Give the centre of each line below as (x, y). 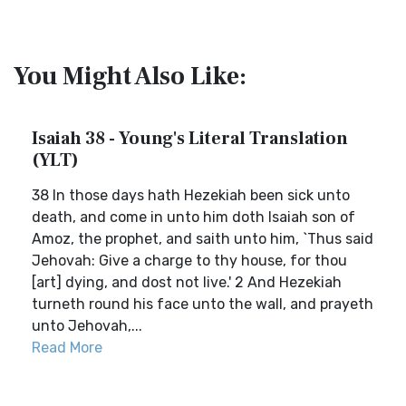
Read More (67, 348)
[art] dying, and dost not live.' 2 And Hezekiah (187, 282)
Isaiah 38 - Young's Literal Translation (190, 139)
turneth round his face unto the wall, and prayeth (203, 304)
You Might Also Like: (130, 76)
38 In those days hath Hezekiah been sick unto (191, 195)
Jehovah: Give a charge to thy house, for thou (189, 261)
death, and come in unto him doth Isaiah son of (193, 217)
